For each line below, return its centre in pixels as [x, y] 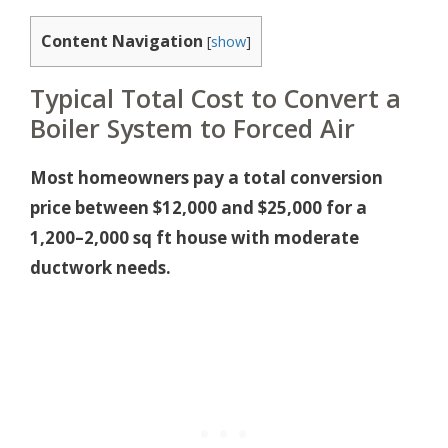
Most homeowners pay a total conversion [206, 178]
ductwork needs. [100, 268]
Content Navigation [122, 41]
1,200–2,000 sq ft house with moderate [194, 238]
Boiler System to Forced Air [192, 128]
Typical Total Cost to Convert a [215, 98]
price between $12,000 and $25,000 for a [198, 208]
